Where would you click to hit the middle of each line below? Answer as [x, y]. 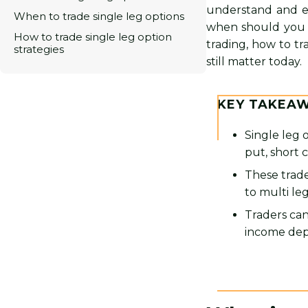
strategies [39, 49]
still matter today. [254, 61]
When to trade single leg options [99, 16]
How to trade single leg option [93, 37]
